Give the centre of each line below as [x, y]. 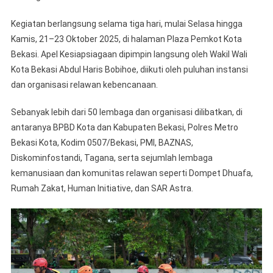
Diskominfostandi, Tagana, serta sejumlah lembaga [112, 158]
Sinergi [249, 20]
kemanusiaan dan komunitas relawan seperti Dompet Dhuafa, [132, 173]
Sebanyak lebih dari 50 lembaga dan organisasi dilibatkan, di [126, 112]
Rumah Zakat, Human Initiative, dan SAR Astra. [102, 188]
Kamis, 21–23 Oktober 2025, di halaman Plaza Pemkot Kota [126, 39]
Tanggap [252, 34]
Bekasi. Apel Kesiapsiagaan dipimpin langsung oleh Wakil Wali [129, 54]
